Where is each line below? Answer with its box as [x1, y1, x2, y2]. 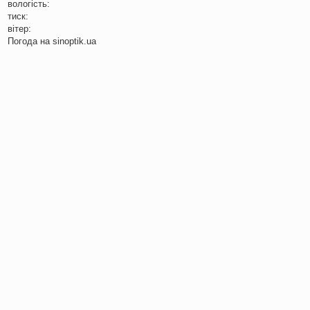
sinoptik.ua [53, 36, 96, 47]
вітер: [8, 24, 31, 35]
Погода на [8, 36, 53, 47]
